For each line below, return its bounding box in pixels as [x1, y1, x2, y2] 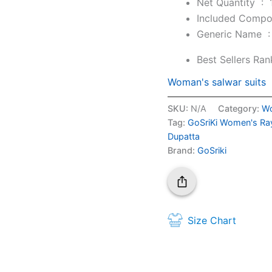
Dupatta [168, 131, 200, 142]
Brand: [168, 145, 198, 156]
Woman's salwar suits [168, 76, 267, 88]
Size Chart [188, 214, 237, 226]
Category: [218, 103, 262, 114]
